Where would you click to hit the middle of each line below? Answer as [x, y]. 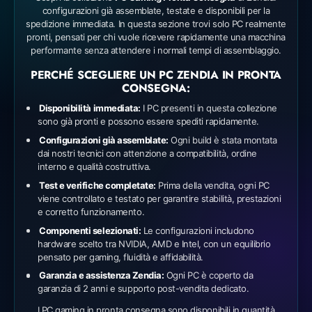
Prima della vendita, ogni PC [212, 185]
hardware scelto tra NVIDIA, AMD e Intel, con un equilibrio [154, 243]
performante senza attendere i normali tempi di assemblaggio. [156, 50]
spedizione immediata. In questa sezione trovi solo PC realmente [156, 24]
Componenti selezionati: [90, 230]
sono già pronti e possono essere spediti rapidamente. [148, 122]
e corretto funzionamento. [91, 211]
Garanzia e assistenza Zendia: [102, 275]
